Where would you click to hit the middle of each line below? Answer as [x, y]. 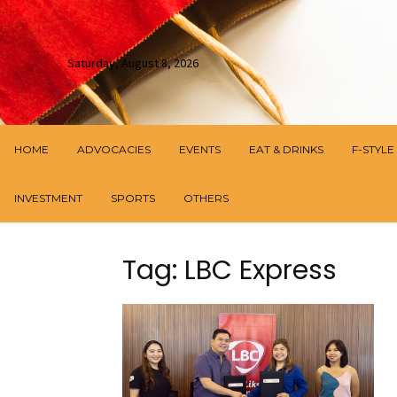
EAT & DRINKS [286, 150]
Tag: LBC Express [230, 271]
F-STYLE [373, 150]
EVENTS [200, 150]
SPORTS [133, 198]
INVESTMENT [48, 198]
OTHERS [206, 198]
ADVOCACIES [114, 150]
